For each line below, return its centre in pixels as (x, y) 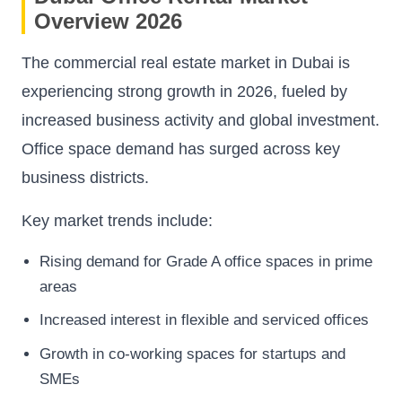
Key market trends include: (117, 220)
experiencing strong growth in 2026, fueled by (184, 91)
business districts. (85, 177)
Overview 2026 (108, 21)
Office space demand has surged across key (181, 149)
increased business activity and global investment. (201, 120)
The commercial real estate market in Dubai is (186, 62)
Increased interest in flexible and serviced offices (204, 320)
